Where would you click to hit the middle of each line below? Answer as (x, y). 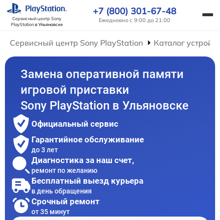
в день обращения (62, 191)
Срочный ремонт (66, 201)
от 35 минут (51, 211)
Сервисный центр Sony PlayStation (76, 43)
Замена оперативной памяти (102, 74)
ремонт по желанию (64, 170)
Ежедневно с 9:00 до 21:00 (135, 20)
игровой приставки (75, 90)
